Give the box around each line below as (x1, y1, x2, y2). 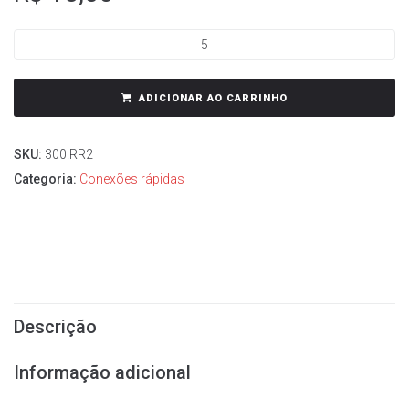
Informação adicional (14, 362, 191, 383)
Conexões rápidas (79, 172, 184, 186)
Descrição (14, 316, 97, 338)
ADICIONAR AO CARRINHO (139, 92, 288, 104)
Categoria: (14, 172, 79, 186)
